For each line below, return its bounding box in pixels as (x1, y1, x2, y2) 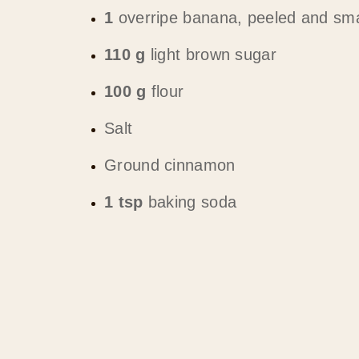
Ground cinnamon (104, 156, 236, 174)
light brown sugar (145, 46, 276, 63)
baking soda (143, 193, 237, 211)
